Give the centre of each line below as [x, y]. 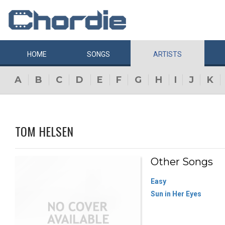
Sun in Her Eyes [176, 194]
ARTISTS [167, 54]
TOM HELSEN [44, 131]
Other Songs [182, 161]
